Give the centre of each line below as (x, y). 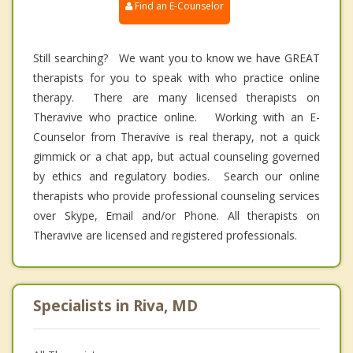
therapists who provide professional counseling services (176, 195)
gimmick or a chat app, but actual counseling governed (176, 156)
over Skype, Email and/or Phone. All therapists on (176, 215)
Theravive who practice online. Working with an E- (176, 117)
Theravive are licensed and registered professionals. (165, 235)
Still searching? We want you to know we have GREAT (176, 58)
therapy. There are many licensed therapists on (176, 97)
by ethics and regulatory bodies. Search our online (176, 176)
